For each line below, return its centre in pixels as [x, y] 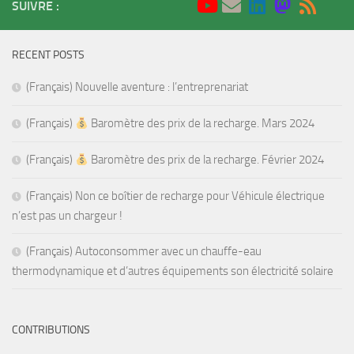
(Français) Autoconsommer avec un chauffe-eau [144, 252]
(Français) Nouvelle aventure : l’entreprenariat [137, 87]
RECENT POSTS [48, 55]
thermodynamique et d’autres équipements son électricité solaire [173, 271]
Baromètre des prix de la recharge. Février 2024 [207, 160]
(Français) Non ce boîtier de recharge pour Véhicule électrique [175, 196]
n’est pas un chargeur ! [67, 216]
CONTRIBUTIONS [51, 330]
